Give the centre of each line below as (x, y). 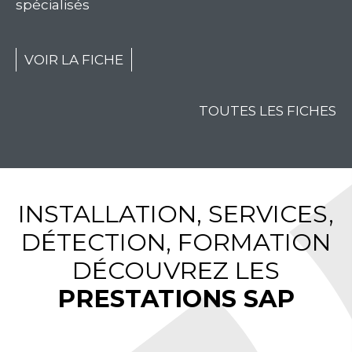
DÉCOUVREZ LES (176, 270)
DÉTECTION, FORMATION (176, 242)
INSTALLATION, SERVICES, (176, 213)
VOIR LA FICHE (74, 59)
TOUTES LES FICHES (268, 110)
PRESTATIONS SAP (176, 298)
